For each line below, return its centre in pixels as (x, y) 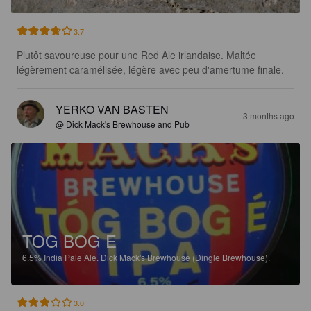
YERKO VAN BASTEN (112, 109)
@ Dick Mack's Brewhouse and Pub (123, 124)
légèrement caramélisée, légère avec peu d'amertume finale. (150, 69)
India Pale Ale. (72, 257)
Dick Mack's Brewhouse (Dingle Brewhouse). (185, 257)
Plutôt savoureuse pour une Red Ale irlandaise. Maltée (138, 54)
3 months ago (269, 115)
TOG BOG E (69, 240)
